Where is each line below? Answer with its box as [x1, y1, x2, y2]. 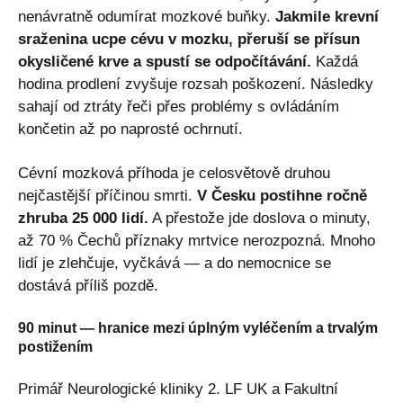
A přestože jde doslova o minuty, [148, 210, 371, 228]
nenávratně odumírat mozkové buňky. [18, 8, 275, 26]
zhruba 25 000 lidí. [18, 210, 148, 228]
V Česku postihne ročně [197, 187, 367, 205]
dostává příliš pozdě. [18, 277, 158, 295]
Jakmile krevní [275, 8, 379, 26]
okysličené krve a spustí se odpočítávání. [18, 53, 311, 71]
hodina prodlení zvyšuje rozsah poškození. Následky [18, 76, 373, 94]
